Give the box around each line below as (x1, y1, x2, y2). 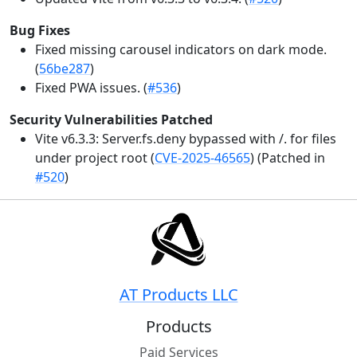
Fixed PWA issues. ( (35, 79, 147, 97)
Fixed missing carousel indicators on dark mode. (35, 41, 327, 59)
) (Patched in (250, 149, 325, 167)
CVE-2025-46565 (155, 149, 250, 167)
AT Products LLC (119, 284, 238, 306)
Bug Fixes (10, 22, 70, 40)
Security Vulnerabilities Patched (10, 111, 213, 129)
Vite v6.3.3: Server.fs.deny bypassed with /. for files (35, 130, 336, 148)
